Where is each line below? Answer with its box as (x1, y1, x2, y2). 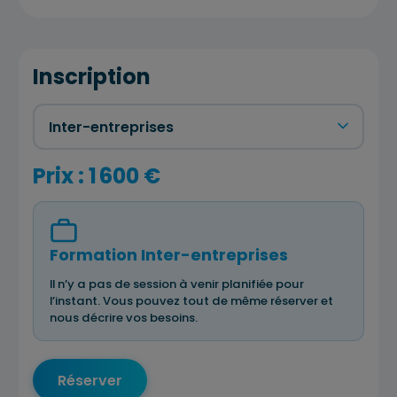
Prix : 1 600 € (33, 161, 160, 191)
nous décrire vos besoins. (50, 309, 198, 326)
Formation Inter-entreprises (50, 244, 288, 266)
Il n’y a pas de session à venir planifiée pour (50, 276, 304, 292)
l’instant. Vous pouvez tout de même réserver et (50, 292, 333, 309)
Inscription (33, 62, 151, 91)
